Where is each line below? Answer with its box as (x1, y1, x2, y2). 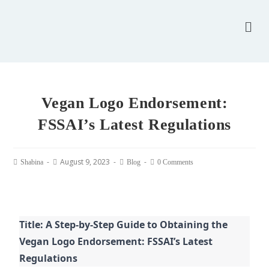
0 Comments (157, 158, 194, 167)
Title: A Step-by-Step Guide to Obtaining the (19, 218, 228, 232)
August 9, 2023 (60, 157, 110, 168)
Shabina (20, 158, 44, 167)
